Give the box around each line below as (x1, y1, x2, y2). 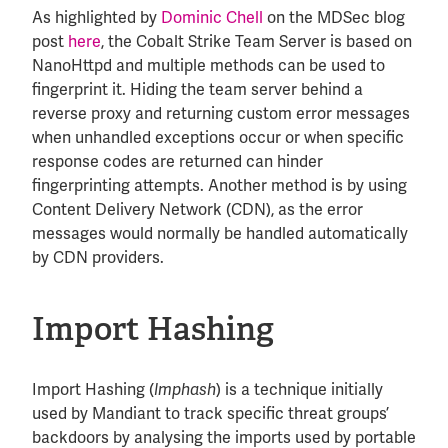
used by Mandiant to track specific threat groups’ (32, 402, 389, 424)
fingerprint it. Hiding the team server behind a (32, 78, 363, 100)
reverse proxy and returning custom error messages (32, 102, 410, 124)
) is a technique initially (216, 378, 383, 400)
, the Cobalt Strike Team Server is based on (101, 30, 412, 52)
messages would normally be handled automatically (32, 222, 408, 244)
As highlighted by (32, 6, 161, 28)
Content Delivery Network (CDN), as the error (32, 198, 363, 220)
